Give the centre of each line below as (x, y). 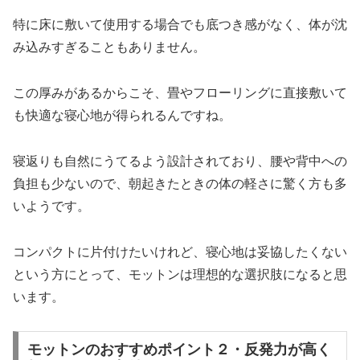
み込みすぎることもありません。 (109, 47)
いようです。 (51, 206)
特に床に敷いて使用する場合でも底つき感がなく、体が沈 (180, 25)
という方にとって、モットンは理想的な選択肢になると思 (180, 274)
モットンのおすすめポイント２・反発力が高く (179, 350)
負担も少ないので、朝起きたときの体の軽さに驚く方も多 (180, 183)
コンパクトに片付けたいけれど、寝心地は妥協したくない (180, 252)
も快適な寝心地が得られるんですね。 (122, 116)
